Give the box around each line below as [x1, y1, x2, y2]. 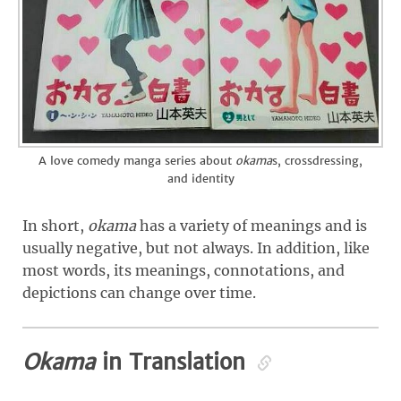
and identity [166, 171, 235, 187]
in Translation [95, 348, 252, 377]
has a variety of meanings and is [136, 217, 367, 235]
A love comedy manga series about [38, 153, 235, 169]
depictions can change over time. [22, 284, 256, 303]
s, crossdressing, [272, 153, 363, 169]
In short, [22, 217, 88, 235]
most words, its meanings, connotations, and [22, 261, 345, 280]
